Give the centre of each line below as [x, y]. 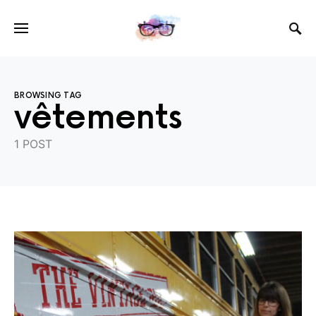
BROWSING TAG [48, 96]
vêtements [98, 118]
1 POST [33, 144]
